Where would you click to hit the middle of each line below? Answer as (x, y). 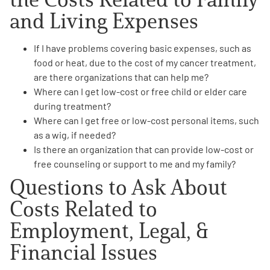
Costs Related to (83, 208)
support (130, 163)
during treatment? (72, 105)
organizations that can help (132, 77)
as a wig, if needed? (75, 134)
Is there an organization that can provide (120, 149)
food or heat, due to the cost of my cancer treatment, (145, 62)
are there (54, 77)
